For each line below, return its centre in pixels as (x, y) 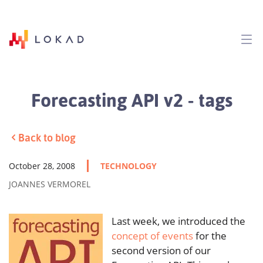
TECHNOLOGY (129, 166)
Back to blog (47, 137)
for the (210, 235)
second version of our (161, 250)
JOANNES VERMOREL (50, 184)
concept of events (152, 235)
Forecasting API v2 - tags (131, 99)
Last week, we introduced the (178, 221)
